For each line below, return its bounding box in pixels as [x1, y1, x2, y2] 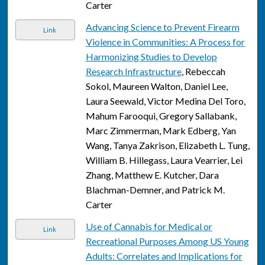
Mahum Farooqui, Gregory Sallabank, [85, 110, 237, 122]
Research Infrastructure [85, 66, 182, 77]
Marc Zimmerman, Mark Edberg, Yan [85, 125, 236, 137]
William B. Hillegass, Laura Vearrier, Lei [85, 154, 243, 166]
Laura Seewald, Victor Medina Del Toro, [85, 95, 245, 107]
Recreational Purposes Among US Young [85, 235, 249, 247]
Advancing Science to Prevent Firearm [85, 21, 240, 33]
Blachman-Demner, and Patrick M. [85, 184, 225, 196]
